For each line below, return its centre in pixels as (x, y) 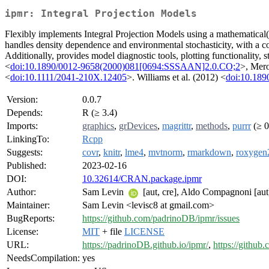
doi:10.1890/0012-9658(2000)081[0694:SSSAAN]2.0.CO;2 (125, 67)
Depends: (25, 113)
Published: (26, 166)
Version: (22, 100)
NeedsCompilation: (43, 258)
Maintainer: (28, 205)
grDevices (138, 126)
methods (212, 126)
